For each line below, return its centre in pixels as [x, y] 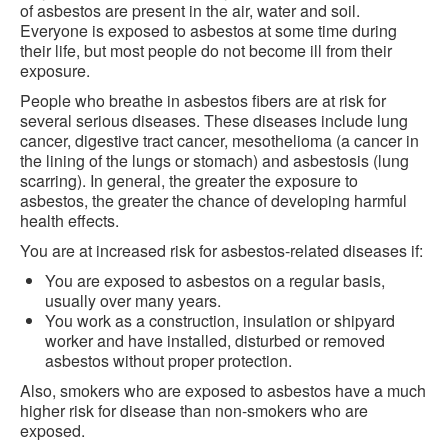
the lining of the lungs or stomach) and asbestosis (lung [214, 160]
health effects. [69, 220]
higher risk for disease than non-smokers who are [194, 410]
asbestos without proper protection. [168, 360]
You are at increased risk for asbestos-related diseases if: [221, 250]
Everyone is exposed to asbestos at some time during [208, 30]
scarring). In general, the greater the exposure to [189, 180]
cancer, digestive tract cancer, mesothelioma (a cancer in [219, 140]
